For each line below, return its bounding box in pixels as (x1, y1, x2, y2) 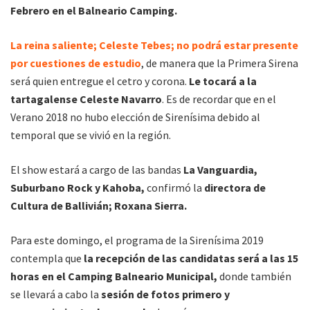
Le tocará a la (189, 74, 257, 88)
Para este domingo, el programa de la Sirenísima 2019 (10, 233, 264, 247)
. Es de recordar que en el (162, 92, 276, 106)
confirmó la (145, 181, 204, 194)
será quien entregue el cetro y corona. (10, 74, 189, 88)
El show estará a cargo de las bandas (10, 163, 183, 176)
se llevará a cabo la (10, 287, 99, 301)
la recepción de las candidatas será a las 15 (84, 251, 298, 265)
